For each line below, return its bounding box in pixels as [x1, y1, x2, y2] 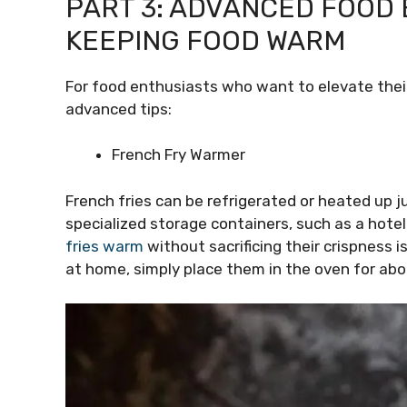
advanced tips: [65, 99, 172, 118]
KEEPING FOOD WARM [65, 24, 352, 57]
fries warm [65, 236, 144, 255]
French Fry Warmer [112, 145, 245, 164]
